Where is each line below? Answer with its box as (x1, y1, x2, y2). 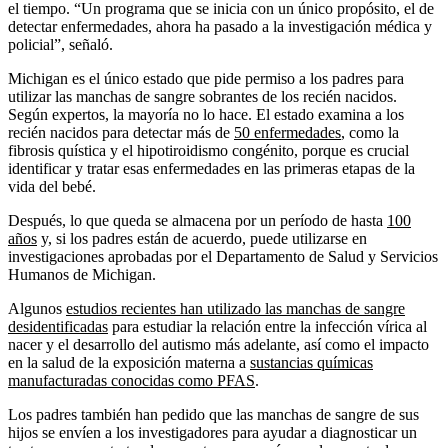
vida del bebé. (8, 178, 96, 196)
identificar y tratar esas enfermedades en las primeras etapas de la (8, 160, 415, 178)
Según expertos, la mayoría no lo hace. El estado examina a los (8, 106, 404, 124)
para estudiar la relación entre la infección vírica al (108, 318, 427, 336)
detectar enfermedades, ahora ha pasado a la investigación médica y (8, 18, 432, 36)
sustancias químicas (250, 354, 373, 372)
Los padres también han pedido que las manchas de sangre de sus (8, 406, 419, 424)
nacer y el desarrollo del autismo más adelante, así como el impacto (8, 336, 429, 354)
